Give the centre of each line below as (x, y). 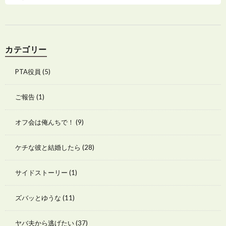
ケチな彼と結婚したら (48, 148)
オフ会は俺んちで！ (45, 122)
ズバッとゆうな (38, 198)
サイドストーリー (41, 173)
